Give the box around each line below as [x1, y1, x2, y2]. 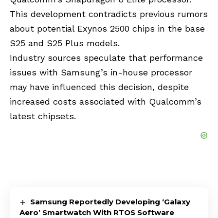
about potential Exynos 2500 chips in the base [10, 23, 205, 34]
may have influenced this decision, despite [10, 82, 189, 92]
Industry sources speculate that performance [10, 53, 203, 63]
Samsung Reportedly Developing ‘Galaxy [30, 197, 191, 207]
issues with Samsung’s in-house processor [10, 67, 192, 78]
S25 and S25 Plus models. [10, 38, 120, 49]
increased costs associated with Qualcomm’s [10, 96, 201, 107]
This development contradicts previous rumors [10, 9, 208, 19]
